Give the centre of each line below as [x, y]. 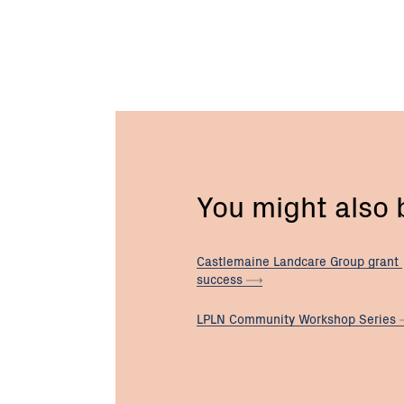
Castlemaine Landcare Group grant [299, 260]
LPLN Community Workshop [278, 319]
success [221, 278]
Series [379, 319]
